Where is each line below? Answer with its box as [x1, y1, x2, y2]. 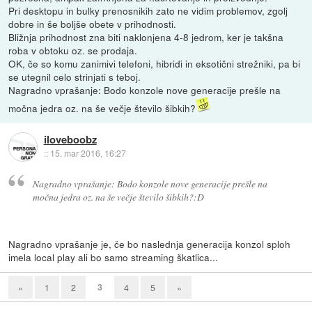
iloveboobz [43, 132, 97, 148]
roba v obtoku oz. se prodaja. [8, 42, 138, 57]
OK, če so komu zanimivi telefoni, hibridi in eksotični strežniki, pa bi [8, 56, 301, 70]
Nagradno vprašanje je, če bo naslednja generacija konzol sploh [8, 236, 291, 251]
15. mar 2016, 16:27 [49, 147, 126, 159]
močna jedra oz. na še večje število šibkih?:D [32, 189, 204, 203]
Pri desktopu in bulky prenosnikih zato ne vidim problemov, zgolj [8, 3, 288, 17]
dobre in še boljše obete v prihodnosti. [8, 16, 177, 31]
